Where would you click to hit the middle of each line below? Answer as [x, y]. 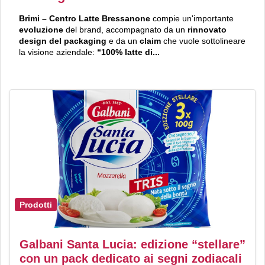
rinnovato [207, 30]
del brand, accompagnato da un [127, 30]
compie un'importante [192, 19]
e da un [124, 41]
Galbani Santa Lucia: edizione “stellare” [132, 244]
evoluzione [42, 30]
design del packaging [64, 41]
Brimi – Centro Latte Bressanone [85, 19]
